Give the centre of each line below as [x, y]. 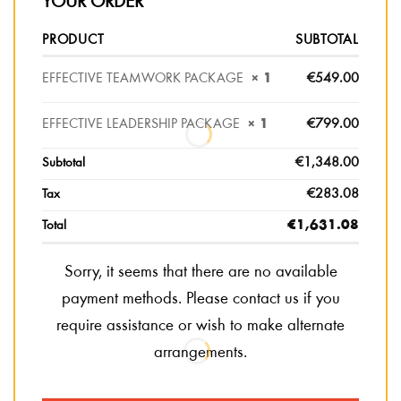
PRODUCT [73, 40]
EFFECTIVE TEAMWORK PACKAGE [146, 79]
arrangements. [200, 354]
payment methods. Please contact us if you [200, 300]
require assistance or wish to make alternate [200, 327]
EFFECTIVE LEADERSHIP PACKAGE [145, 124]
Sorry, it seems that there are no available [200, 273]
